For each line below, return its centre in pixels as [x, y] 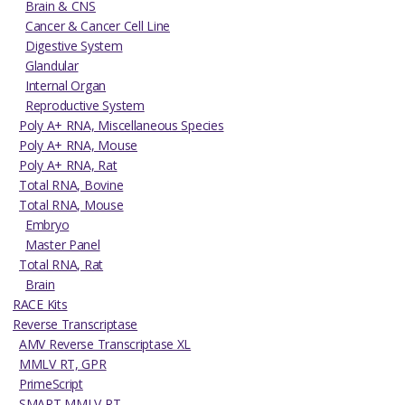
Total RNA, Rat [61, 265]
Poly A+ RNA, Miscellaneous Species [122, 126]
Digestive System [74, 46]
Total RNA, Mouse [71, 205]
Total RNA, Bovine [71, 185]
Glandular [52, 66]
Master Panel [63, 245]
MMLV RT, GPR [63, 364]
